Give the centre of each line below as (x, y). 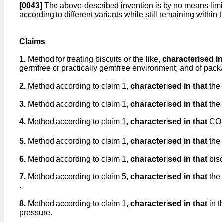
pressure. (36, 212)
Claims (32, 41)
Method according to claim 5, (79, 176)
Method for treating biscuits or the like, (95, 59)
